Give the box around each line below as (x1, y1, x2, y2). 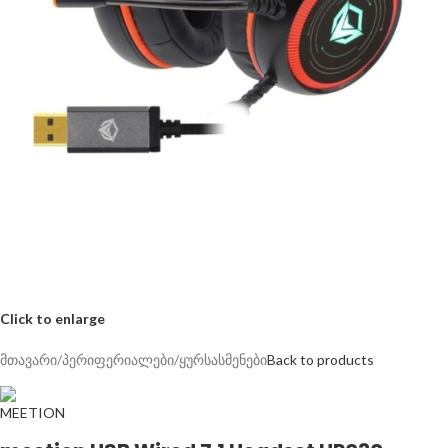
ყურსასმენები (179, 351, 267, 368)
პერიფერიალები (62, 351, 174, 368)
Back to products (267, 351, 374, 368)
